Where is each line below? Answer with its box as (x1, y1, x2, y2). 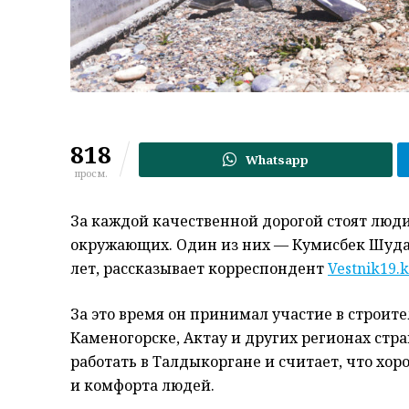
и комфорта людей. (70, 374, 215, 395)
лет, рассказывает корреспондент (70, 257, 328, 278)
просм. (74, 165, 108, 180)
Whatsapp (246, 151, 309, 168)
